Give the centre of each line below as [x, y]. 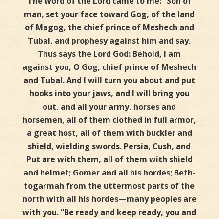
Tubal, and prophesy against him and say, [109, 41]
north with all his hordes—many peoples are [109, 199]
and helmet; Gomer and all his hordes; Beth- [109, 173]
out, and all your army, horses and [109, 107]
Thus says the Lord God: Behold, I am [109, 54]
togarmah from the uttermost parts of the [109, 186]
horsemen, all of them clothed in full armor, [109, 120]
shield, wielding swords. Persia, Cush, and [109, 146]
